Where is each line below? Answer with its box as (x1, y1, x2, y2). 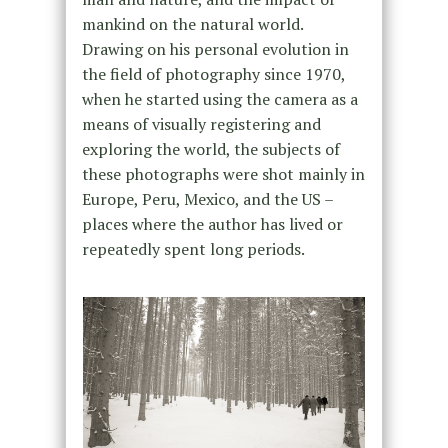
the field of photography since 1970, (81, 63, 345, 86)
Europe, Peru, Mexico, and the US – (81, 188, 334, 211)
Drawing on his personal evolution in (81, 38, 349, 61)
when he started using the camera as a (81, 88, 358, 111)
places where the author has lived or (81, 213, 343, 236)
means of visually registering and (81, 113, 321, 136)
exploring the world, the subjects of (81, 138, 340, 161)
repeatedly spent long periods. (81, 238, 305, 261)
